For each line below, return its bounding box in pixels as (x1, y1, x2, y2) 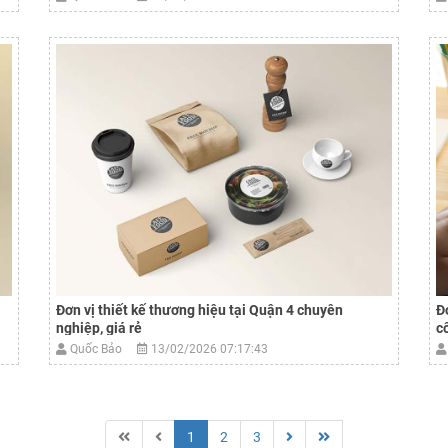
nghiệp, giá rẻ (56, 320, 142, 336)
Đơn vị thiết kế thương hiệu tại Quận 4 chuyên (56, 302, 343, 318)
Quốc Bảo (67, 342, 137, 356)
